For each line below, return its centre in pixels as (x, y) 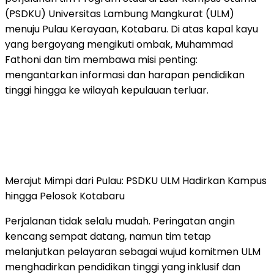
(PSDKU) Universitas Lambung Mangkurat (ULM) (120, 13)
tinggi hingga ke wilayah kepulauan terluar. (107, 90)
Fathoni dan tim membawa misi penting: (101, 59)
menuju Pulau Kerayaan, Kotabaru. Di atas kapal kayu (131, 29)
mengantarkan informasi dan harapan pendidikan (125, 75)
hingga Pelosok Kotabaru (65, 196)
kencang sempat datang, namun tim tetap (108, 236)
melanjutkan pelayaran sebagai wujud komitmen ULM (133, 251)
